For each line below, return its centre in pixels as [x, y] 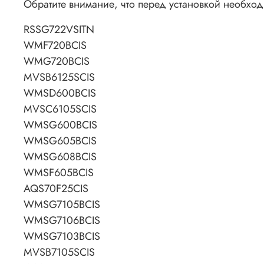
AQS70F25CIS [56, 189]
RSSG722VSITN [59, 30]
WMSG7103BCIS [62, 237]
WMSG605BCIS [60, 141]
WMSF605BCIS [59, 173]
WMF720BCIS [55, 46]
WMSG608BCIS [60, 157]
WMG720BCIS [57, 62]
